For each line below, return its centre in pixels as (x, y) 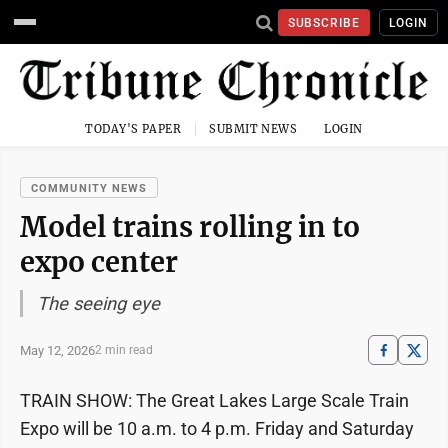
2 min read (124, 350)
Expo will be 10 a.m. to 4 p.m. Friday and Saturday (217, 429)
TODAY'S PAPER (133, 129)
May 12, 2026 (57, 350)
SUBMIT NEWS (253, 129)
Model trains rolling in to (190, 227)
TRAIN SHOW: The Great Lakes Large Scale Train (214, 401)
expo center (99, 262)
